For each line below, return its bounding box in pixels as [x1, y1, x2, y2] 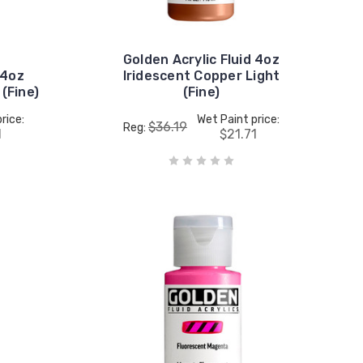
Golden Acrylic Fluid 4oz [122, 51, 280, 67]
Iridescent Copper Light [122, 67, 280, 83]
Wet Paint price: [196, 112, 280, 126]
